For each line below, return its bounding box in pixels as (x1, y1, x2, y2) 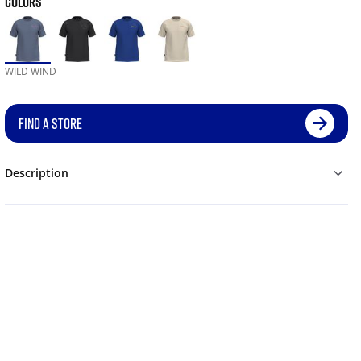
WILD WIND (4, 64, 56, 79)
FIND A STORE (18, 114, 82, 133)
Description (4, 165, 68, 181)
